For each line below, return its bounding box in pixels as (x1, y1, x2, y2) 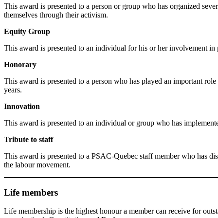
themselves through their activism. (4, 10, 108, 19)
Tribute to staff (4, 135, 53, 144)
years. (4, 85, 22, 94)
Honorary (4, 60, 36, 69)
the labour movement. (4, 160, 71, 169)
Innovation (4, 102, 40, 110)
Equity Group (4, 27, 50, 36)
